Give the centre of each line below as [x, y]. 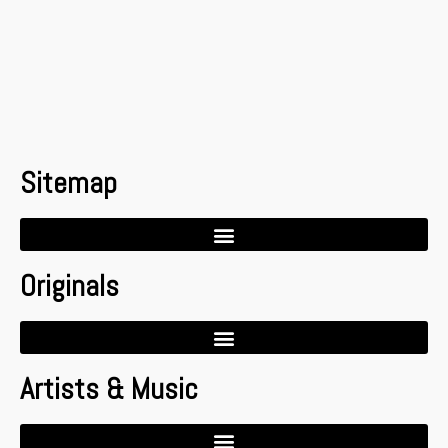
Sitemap [68, 183]
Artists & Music [109, 389]
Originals [69, 286]
